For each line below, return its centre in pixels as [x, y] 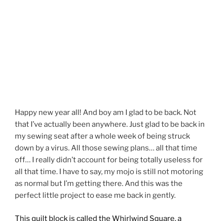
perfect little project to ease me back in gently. [95, 196]
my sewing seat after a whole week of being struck [102, 136]
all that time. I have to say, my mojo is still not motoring [109, 172]
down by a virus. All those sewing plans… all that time [106, 148]
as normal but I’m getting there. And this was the [99, 184]
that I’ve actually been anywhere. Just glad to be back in [110, 125]
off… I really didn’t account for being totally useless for [109, 160]
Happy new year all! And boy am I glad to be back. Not [106, 113]
